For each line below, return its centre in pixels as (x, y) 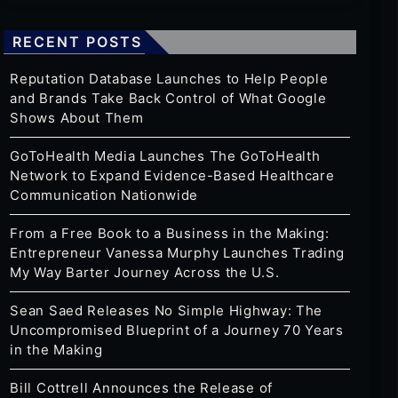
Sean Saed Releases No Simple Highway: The (167, 311)
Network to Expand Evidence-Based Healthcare (172, 176)
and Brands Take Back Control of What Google (168, 99)
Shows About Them (77, 118)
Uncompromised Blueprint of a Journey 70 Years (177, 330)
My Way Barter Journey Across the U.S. (145, 273)
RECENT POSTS (78, 42)
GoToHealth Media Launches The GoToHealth (165, 156)
